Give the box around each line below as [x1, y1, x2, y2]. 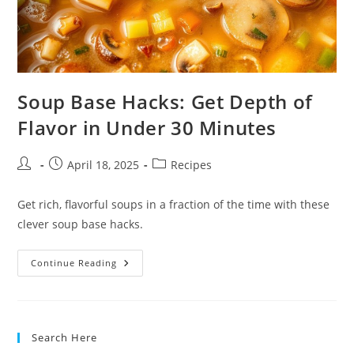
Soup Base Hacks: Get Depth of [17, 88, 313, 115]
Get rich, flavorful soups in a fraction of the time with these [17, 197, 330, 213]
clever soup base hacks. [17, 217, 144, 232]
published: [48, 173, 106, 189]
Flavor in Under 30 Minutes [17, 115, 277, 141]
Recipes [171, 157, 213, 173]
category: [152, 173, 201, 189]
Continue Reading [31, 257, 118, 269]
